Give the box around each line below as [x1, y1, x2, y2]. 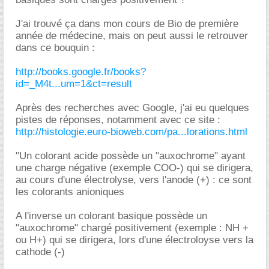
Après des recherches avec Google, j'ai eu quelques [16, 102, 249, 113]
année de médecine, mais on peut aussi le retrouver [16, 30, 248, 41]
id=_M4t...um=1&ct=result [16, 78, 132, 89]
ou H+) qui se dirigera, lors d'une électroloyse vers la [16, 234, 253, 246]
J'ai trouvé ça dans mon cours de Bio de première [16, 18, 238, 29]
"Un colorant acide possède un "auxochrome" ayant [16, 150, 246, 162]
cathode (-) [16, 246, 65, 258]
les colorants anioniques [16, 186, 124, 198]
